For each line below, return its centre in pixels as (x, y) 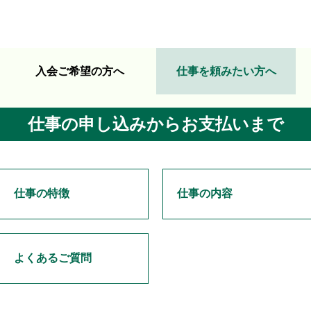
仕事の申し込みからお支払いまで (155, 124)
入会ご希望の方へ (79, 71)
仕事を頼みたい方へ (226, 71)
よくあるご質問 (53, 258)
